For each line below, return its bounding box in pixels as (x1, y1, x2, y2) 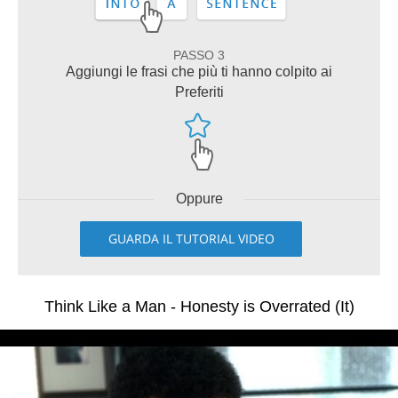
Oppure (175, 191, 223, 206)
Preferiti (174, 84, 224, 99)
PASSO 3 (173, 48, 225, 62)
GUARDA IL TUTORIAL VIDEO (107, 230, 275, 247)
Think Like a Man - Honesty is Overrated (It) (44, 298, 354, 315)
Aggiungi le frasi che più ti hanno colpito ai (66, 64, 332, 79)
